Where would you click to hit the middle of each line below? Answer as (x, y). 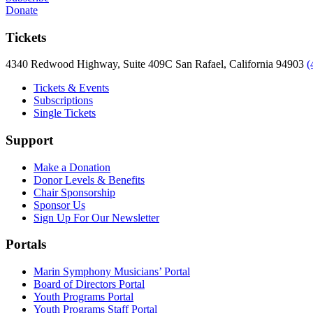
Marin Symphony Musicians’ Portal (112, 272)
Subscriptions (63, 101)
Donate (22, 10)
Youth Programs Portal (83, 297)
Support (29, 140)
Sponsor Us (59, 205)
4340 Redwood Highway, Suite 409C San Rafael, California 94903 (156, 64)
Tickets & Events (71, 88)
